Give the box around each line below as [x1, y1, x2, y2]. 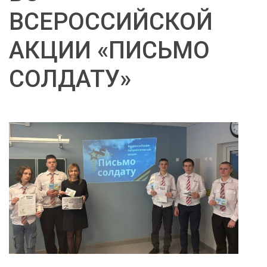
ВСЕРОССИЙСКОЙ [9, 8, 213, 36]
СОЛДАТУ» [9, 65, 131, 93]
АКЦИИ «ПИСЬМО [9, 36, 210, 64]
